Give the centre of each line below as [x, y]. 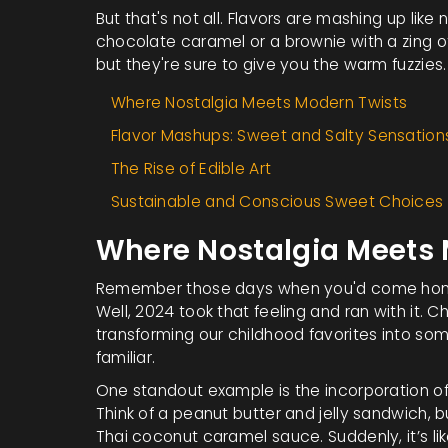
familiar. [125, 357]
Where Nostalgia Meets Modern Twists [259, 102]
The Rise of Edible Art [191, 168]
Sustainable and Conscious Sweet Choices [277, 201]
